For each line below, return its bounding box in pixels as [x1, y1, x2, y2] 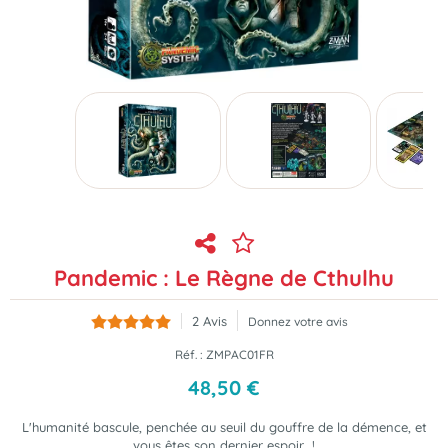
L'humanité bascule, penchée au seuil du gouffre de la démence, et [21, 419, 427, 435]
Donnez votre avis [247, 314, 348, 329]
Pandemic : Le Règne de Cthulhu [54, 264, 394, 292]
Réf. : [174, 347, 206, 362]
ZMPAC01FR [205, 347, 274, 362]
